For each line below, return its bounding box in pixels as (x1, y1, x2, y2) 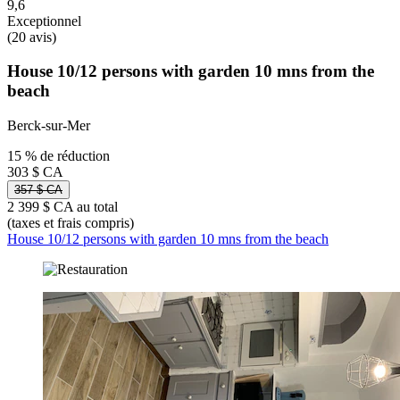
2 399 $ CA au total (7, 199, 118, 215)
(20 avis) (7, 29, 56, 45)
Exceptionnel (7, 12, 81, 29)
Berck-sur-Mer (7, 118, 90, 134)
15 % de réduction (7, 148, 110, 164)
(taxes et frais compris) (7, 215, 134, 231)
